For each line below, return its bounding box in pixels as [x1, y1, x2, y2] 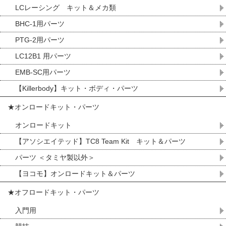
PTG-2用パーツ [15, 36, 65, 44]
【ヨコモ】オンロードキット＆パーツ [15, 169, 135, 178]
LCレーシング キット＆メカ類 [15, 4, 116, 12]
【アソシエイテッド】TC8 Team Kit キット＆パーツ [15, 137, 186, 145]
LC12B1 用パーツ [15, 52, 71, 60]
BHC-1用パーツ [15, 20, 65, 28]
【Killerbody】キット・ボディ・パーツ [15, 84, 138, 92]
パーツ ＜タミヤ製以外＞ [15, 153, 95, 161]
